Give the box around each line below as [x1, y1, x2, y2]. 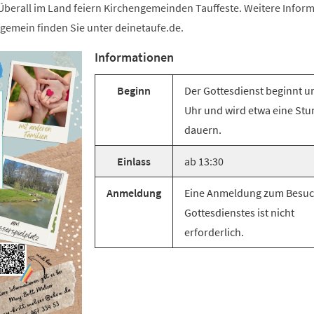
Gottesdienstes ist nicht [184, 205, 294, 219]
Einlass [117, 154, 151, 168]
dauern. [184, 123, 221, 137]
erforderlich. [184, 225, 244, 239]
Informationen [95, 49, 174, 65]
